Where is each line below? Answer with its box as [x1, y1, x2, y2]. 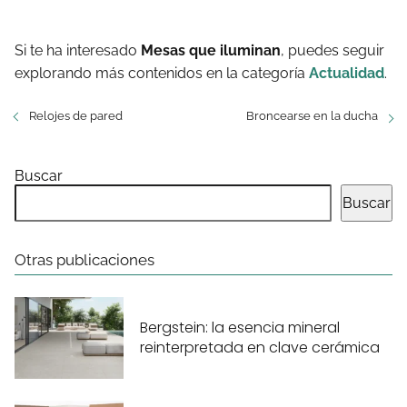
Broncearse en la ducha [246, 109, 378, 123]
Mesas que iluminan [141, 42, 281, 59]
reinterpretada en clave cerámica [140, 336, 380, 358]
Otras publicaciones [15, 251, 154, 269]
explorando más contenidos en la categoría [15, 65, 309, 82]
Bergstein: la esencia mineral [140, 316, 340, 338]
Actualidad [309, 65, 384, 82]
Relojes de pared [29, 109, 123, 123]
